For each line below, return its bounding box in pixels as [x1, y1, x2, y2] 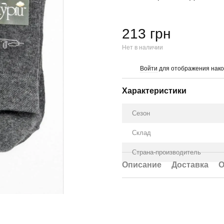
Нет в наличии [122, 44, 163, 51]
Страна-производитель [132, 148, 201, 156]
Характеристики [122, 86, 186, 95]
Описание [122, 160, 161, 169]
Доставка [171, 160, 208, 169]
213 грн [122, 26, 170, 41]
